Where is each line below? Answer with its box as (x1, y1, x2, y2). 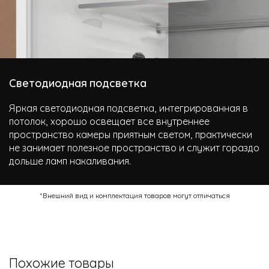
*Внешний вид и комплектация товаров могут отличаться (39, 189, 230, 201)
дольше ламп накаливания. (9, 153, 131, 168)
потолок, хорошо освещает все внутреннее (9, 113, 210, 128)
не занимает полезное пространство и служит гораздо (9, 139, 259, 154)
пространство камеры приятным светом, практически (9, 126, 252, 141)
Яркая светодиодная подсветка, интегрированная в (9, 100, 248, 115)
